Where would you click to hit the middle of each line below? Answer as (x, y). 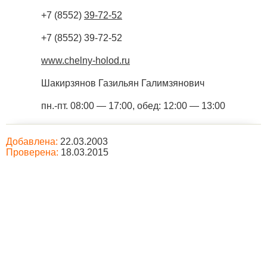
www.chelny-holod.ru (86, 60)
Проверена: (32, 152)
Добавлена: (32, 142)
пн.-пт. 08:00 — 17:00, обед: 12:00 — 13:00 (133, 106)
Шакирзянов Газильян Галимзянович (123, 83)
